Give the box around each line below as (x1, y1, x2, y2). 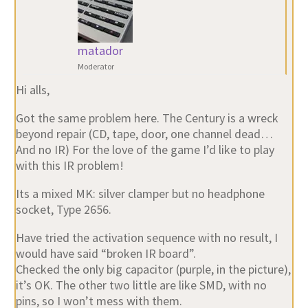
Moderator (77, 60, 114, 71)
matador (77, 42, 123, 58)
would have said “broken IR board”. (15, 245, 196, 261)
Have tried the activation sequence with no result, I (15, 229, 278, 245)
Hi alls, (15, 81, 49, 98)
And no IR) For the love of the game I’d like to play (15, 141, 274, 157)
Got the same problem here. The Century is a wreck (15, 109, 278, 126)
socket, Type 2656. (15, 201, 111, 217)
